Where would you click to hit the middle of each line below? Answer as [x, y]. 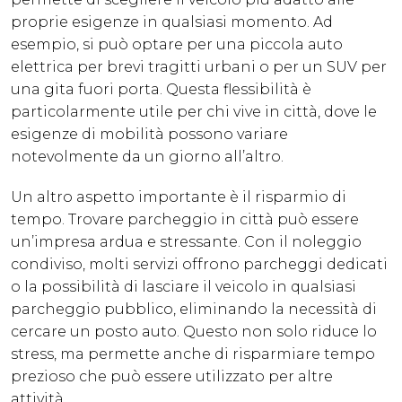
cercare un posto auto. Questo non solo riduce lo [194, 332]
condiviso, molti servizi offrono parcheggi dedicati [199, 265]
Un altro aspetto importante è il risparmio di [179, 197]
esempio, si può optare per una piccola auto [177, 45]
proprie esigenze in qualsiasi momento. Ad [172, 22]
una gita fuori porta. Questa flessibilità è [161, 90]
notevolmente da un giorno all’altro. [147, 157]
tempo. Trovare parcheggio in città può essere [185, 220]
